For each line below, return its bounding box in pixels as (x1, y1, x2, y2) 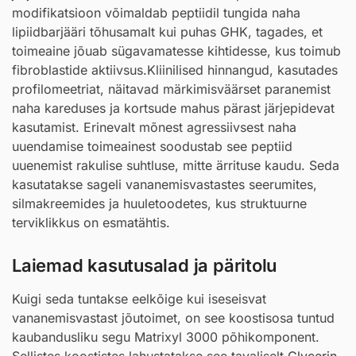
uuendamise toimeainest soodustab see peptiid (12, 138, 292, 155)
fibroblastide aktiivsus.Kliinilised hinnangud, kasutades (12, 62, 338, 79)
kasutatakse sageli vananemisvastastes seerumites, (12, 176, 317, 193)
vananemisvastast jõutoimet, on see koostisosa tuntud (12, 309, 335, 326)
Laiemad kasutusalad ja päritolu (12, 254, 277, 276)
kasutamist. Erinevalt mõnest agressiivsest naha (12, 119, 296, 136)
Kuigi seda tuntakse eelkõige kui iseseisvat (12, 290, 266, 307)
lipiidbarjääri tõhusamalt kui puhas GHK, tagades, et (12, 24, 323, 41)
